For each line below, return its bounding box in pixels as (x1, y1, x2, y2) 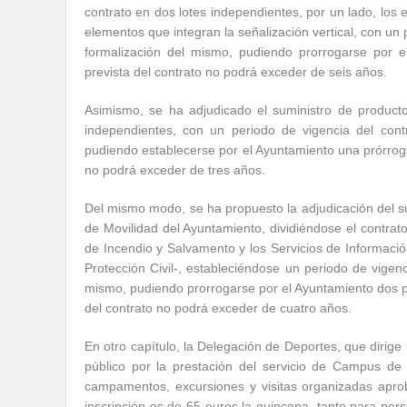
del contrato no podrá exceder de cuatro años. (84, 301, 352, 315)
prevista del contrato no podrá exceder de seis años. (84, 65, 387, 79)
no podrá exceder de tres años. (84, 163, 265, 177)
